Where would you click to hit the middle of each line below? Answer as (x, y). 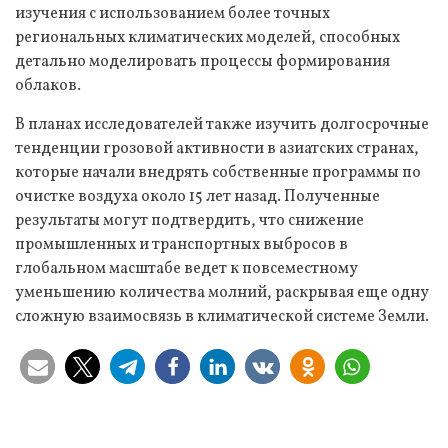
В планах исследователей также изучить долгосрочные (222, 124)
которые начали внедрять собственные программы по (218, 172)
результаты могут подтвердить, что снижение (189, 220)
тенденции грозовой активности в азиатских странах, (217, 148)
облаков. (48, 85)
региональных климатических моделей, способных (207, 37)
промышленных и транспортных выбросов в (181, 244)
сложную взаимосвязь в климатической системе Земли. (222, 316)
